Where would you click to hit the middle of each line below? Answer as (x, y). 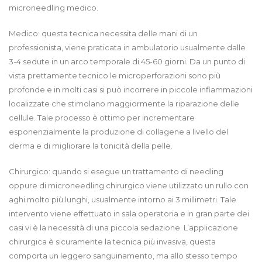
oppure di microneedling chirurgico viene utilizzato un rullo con (129, 185)
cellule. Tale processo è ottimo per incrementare (102, 117)
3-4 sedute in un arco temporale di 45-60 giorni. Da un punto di (127, 61)
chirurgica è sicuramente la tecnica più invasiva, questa (112, 241)
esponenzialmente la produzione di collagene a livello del (118, 131)
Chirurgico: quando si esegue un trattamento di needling (116, 171)
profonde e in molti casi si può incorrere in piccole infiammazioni (131, 89)
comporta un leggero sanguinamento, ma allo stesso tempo (123, 255)
